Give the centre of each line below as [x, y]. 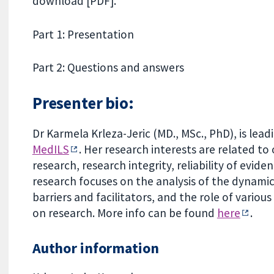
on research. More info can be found [124, 213]
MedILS [50, 150]
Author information [95, 248]
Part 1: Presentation [83, 34]
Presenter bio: [83, 103]
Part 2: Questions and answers [108, 68]
